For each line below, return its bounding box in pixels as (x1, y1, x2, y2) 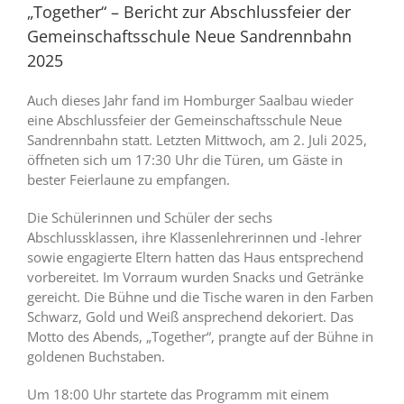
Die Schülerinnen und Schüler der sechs (27, 208, 272, 227)
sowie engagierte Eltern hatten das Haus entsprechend (27, 248, 363, 267)
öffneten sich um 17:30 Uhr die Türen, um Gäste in (27, 151, 343, 170)
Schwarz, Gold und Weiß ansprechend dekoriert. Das (27, 308, 353, 326)
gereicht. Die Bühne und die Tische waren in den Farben (27, 288, 373, 307)
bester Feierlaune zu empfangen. (27, 170, 230, 189)
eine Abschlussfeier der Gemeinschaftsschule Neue (27, 111, 342, 130)
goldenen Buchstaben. (27, 347, 165, 366)
